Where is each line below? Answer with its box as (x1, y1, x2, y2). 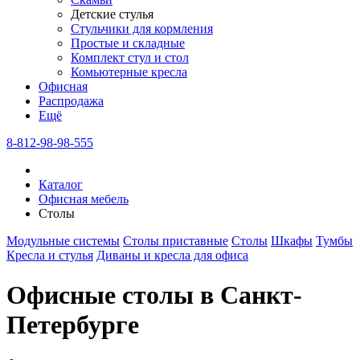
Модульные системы (6, 234, 120, 248)
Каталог (39, 178, 83, 192)
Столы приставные (123, 234, 228, 248)
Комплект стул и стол (71, 51, 189, 65)
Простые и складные (71, 36, 185, 51)
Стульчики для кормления (71, 22, 213, 36)
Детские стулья (71, 7, 153, 22)
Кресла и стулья (6, 248, 93, 263)
